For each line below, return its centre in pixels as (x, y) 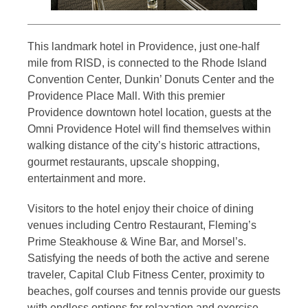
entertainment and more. (87, 179)
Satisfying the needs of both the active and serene (148, 258)
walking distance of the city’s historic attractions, (144, 146)
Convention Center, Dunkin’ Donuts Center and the (151, 80)
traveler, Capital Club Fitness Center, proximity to (146, 275)
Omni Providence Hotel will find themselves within (149, 129)
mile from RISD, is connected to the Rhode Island (147, 63)
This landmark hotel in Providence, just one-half (143, 47)
